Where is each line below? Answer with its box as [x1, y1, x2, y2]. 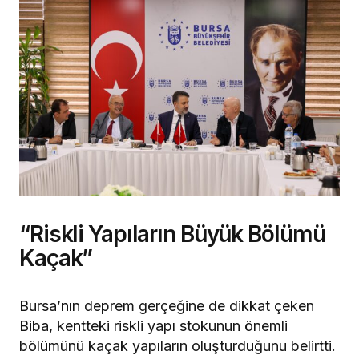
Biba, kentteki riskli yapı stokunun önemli [19, 317, 288, 335]
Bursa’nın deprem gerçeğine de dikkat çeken [19, 297, 314, 315]
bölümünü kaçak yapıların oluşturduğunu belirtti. [19, 337, 336, 355]
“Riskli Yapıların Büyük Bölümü [19, 220, 325, 248]
